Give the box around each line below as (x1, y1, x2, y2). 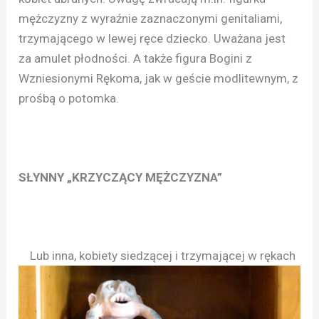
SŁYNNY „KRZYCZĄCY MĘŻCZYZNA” (19, 169, 223, 184)
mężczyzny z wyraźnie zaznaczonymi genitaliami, (19, 11, 283, 26)
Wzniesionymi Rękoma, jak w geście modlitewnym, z (19, 71, 299, 86)
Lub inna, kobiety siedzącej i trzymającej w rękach (21, 249, 296, 263)
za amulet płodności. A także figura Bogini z (19, 51, 253, 66)
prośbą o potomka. (19, 91, 120, 106)
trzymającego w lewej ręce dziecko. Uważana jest (19, 31, 286, 46)
